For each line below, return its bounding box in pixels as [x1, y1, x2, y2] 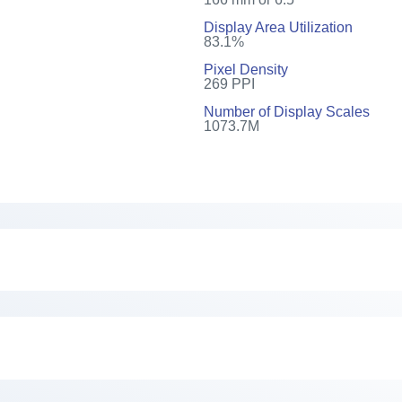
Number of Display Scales [203, 103, 370, 119]
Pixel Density [203, 61, 288, 77]
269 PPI [203, 75, 255, 92]
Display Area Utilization [203, 19, 353, 35]
